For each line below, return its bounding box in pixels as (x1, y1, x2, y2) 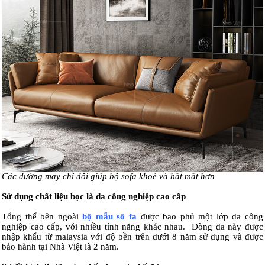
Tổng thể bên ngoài (2, 212, 83, 222)
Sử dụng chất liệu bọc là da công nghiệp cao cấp (2, 192, 186, 202)
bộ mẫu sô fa (82, 212, 137, 222)
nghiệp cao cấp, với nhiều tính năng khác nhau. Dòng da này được (2, 222, 263, 232)
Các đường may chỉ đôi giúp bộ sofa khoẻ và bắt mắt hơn (2, 172, 215, 182)
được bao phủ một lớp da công (137, 212, 264, 222)
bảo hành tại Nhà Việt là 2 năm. (2, 242, 119, 252)
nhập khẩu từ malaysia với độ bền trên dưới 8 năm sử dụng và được (2, 232, 263, 242)
